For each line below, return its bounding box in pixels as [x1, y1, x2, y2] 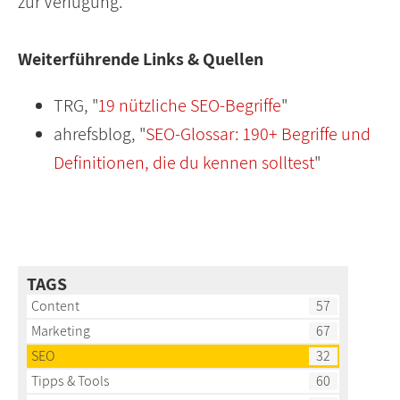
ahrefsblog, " [54, 122, 146, 146]
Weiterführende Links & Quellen [18, 47, 263, 71]
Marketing [31, 321, 90, 341]
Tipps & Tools [31, 371, 110, 391]
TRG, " [54, 94, 98, 118]
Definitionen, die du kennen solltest [54, 151, 314, 175]
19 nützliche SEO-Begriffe [98, 94, 281, 118]
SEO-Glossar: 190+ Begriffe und [146, 122, 371, 146]
